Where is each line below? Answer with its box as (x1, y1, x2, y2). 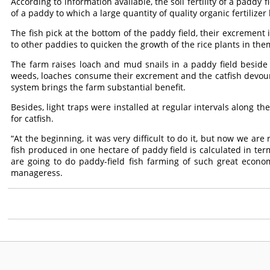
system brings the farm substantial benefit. (11, 81, 186, 93)
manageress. (11, 167, 63, 178)
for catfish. (11, 113, 54, 124)
